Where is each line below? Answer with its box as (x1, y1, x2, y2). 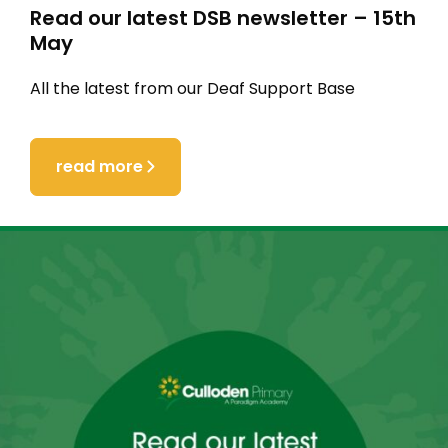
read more (56, 154, 143, 178)
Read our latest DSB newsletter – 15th (30, 3, 416, 32)
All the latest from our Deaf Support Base (30, 77, 355, 101)
